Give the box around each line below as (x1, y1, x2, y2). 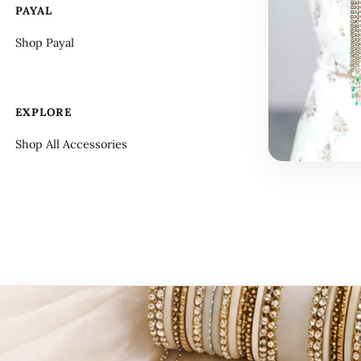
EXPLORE (15, 105, 72, 120)
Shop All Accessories (15, 136, 127, 151)
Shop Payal (15, 35, 74, 50)
